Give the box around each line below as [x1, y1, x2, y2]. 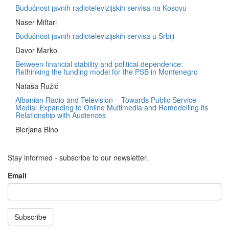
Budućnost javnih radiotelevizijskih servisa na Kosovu [15, 2, 187, 13]
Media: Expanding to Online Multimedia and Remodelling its [15, 102, 208, 112]
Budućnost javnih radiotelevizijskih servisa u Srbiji [15, 30, 174, 41]
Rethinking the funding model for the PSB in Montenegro [15, 66, 198, 77]
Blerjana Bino [15, 124, 58, 134]
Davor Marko [15, 44, 57, 55]
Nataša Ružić [15, 80, 58, 91]
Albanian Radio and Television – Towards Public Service [15, 94, 196, 105]
